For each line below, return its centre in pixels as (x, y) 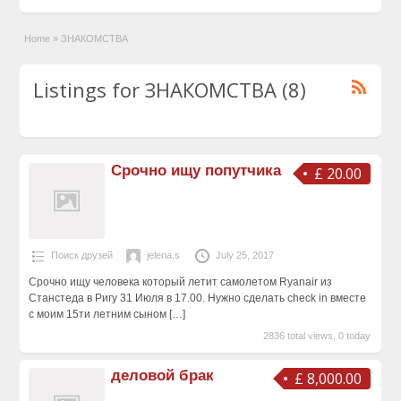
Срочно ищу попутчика (196, 171)
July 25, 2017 (244, 256)
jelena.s (163, 256)
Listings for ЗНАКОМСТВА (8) (170, 89)
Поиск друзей (81, 256)
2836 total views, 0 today (317, 336)
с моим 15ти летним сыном (98, 315)
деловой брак (163, 375)
